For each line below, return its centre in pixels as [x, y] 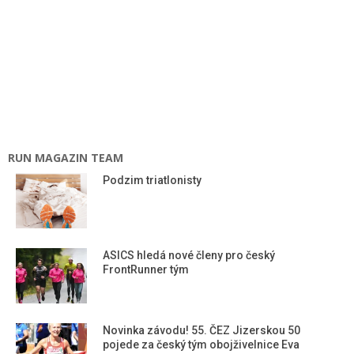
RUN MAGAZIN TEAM [66, 157]
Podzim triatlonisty [152, 180]
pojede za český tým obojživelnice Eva [201, 344]
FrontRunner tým [146, 269]
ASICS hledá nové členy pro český [189, 255]
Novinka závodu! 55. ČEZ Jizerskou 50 [201, 330]
